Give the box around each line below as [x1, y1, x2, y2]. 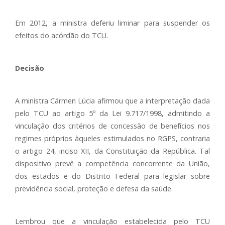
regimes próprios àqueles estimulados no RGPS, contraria [15, 134, 210, 143]
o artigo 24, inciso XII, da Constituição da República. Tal [15, 146, 210, 156]
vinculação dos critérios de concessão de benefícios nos [15, 121, 210, 131]
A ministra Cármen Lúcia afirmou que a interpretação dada [15, 96, 210, 105]
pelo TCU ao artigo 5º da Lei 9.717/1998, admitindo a [15, 108, 210, 118]
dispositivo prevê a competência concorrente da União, [15, 159, 210, 168]
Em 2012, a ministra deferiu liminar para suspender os [15, 18, 210, 28]
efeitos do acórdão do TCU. [15, 31, 108, 40]
